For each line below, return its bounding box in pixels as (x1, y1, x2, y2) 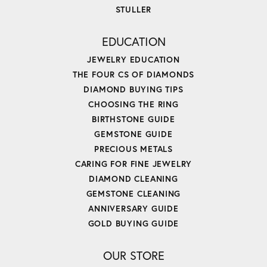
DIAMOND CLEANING (89, 172, 178, 184)
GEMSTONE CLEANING (86, 187, 181, 199)
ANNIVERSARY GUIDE (88, 202, 179, 214)
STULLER (115, 3, 152, 15)
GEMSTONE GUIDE (94, 128, 173, 139)
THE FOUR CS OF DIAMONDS (72, 68, 195, 80)
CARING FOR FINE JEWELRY (74, 157, 193, 169)
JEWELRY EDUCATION (87, 53, 180, 65)
